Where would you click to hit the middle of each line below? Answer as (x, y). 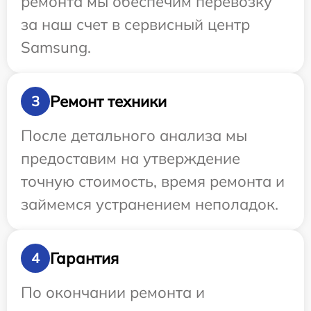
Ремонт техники (108, 101)
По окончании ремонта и (113, 293)
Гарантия (84, 258)
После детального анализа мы (134, 136)
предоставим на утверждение (131, 159)
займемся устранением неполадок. (150, 204)
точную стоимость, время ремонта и (153, 182)
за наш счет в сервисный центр (135, 25)
